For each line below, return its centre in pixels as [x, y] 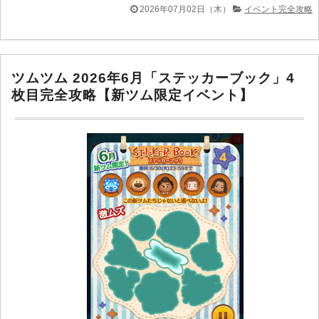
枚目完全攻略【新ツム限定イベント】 [133, 95]
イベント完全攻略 [278, 10]
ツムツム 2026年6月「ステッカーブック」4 [153, 78]
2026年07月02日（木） [185, 10]
